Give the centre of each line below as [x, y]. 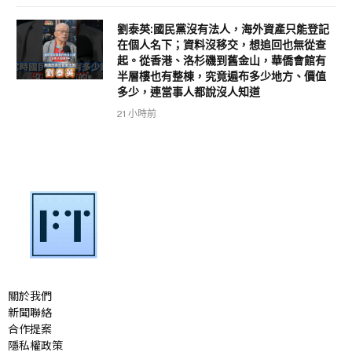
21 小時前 [137, 114]
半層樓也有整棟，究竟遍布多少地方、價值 [222, 77]
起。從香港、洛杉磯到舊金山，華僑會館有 [222, 61]
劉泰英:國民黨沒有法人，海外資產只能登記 [223, 29]
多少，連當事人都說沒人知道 [189, 92]
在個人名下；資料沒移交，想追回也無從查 [222, 45]
